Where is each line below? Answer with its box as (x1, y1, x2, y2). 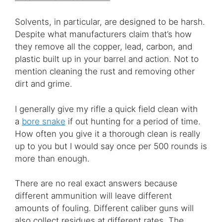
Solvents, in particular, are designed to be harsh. (15, 17, 205, 27)
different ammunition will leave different (15, 191, 172, 201)
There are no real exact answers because (15, 178, 177, 189)
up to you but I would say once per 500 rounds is (15, 141, 207, 151)
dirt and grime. (15, 79, 72, 89)
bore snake (22, 116, 65, 126)
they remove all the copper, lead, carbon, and (15, 42, 192, 52)
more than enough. (15, 153, 90, 164)
